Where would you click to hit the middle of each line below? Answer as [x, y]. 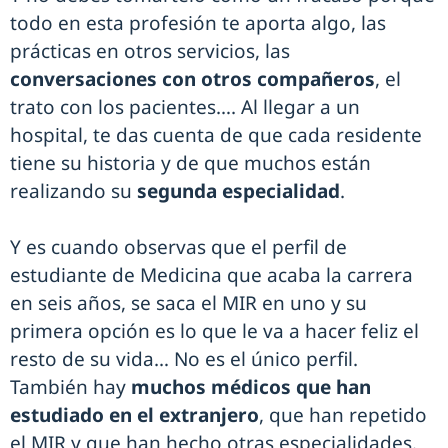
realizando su [73, 191]
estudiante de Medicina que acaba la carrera [211, 275]
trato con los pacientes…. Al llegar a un [185, 107]
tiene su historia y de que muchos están [190, 163]
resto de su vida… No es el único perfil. [184, 359]
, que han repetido [343, 415]
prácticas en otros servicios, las [150, 51]
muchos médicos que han [251, 387]
